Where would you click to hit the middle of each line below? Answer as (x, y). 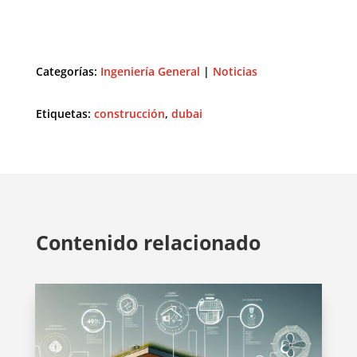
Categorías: (68, 72)
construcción (129, 114)
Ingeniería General (150, 72)
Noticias (235, 72)
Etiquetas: (65, 114)
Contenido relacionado (148, 243)
